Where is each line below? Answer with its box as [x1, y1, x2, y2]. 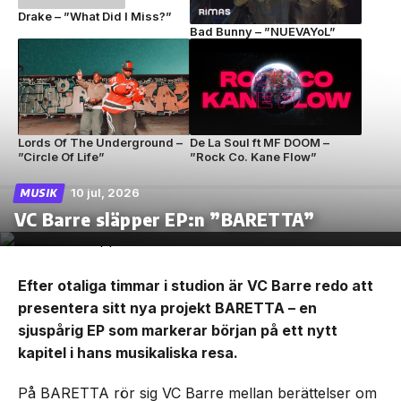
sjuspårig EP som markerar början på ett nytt [18, 321, 337, 340]
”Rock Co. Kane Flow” [189, 149, 317, 165]
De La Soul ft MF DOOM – [189, 135, 329, 150]
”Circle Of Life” [18, 149, 105, 165]
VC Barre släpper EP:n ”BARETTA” [14, 208, 315, 231]
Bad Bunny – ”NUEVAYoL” [189, 24, 336, 39]
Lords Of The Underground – [18, 135, 183, 150]
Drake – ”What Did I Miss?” [18, 8, 172, 23]
